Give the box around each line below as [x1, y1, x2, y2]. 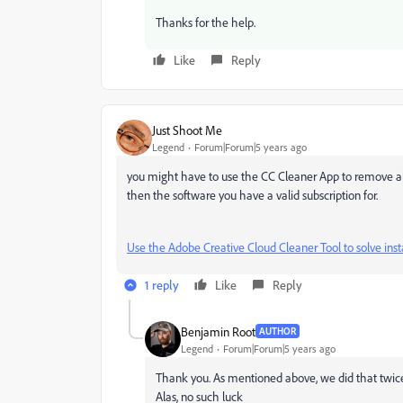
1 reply [145, 277, 179, 292]
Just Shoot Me [152, 121, 222, 138]
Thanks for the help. [156, 14, 255, 30]
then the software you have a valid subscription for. [127, 187, 378, 202]
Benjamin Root [181, 323, 255, 339]
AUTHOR [259, 325, 296, 337]
